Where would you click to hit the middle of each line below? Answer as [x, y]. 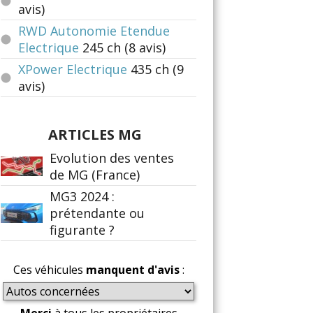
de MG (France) [95, 175]
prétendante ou [97, 213]
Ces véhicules [49, 270]
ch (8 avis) [136, 48]
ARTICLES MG [95, 134]
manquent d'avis [132, 270]
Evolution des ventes [112, 158]
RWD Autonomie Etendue [94, 31]
